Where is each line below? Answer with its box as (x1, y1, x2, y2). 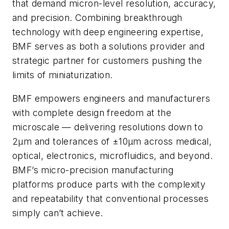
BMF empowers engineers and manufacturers (12, 93, 210, 104)
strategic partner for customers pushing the (12, 55, 202, 66)
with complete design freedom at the (12, 107, 171, 118)
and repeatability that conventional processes (12, 193, 209, 204)
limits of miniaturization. (12, 70, 113, 80)
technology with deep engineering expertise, (12, 27, 204, 37)
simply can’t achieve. (12, 207, 103, 218)
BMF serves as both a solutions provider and (12, 41, 205, 52)
